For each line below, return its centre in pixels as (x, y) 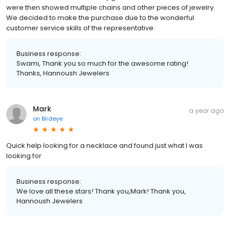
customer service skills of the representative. (81, 28)
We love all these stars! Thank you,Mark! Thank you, (101, 191)
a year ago (206, 110)
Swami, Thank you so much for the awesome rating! (102, 63)
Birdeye (52, 118)
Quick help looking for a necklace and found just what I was (104, 145)
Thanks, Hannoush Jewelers (63, 73)
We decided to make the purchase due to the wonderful (100, 17)
